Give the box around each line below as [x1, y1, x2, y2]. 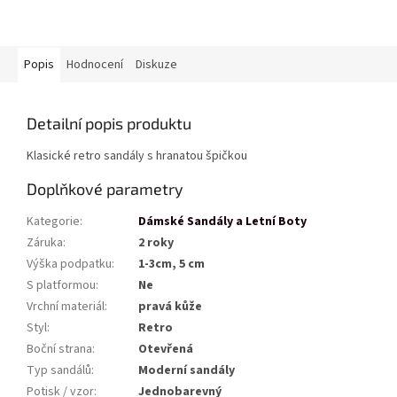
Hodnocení [66, 56, 123, 74]
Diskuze [136, 56, 177, 74]
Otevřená [138, 340, 193, 359]
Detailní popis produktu [27, 113, 191, 134]
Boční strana [27, 340, 92, 359]
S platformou [27, 276, 96, 295]
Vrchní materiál [27, 298, 105, 316]
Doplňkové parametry [27, 179, 183, 199]
